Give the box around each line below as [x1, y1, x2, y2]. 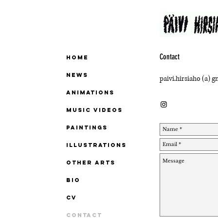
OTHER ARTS [66, 159, 115, 166]
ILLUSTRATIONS [66, 142, 127, 148]
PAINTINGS [66, 124, 108, 131]
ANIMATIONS [66, 89, 114, 96]
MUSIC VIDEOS [66, 107, 123, 113]
